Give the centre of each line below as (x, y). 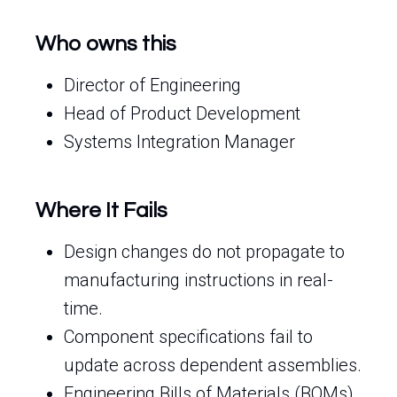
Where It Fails (101, 210)
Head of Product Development (182, 113)
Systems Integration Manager (179, 142)
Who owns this (106, 44)
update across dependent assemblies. (213, 365)
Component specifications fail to (188, 337)
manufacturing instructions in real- (198, 280)
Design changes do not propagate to (204, 252)
